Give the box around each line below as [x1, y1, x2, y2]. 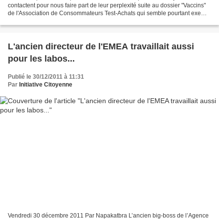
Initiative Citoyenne [19, 81, 72, 88]
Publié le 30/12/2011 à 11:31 [8, 73, 84, 81]
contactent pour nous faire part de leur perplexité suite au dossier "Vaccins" [8, 2, 206, 9]
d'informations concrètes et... [8, 18, 83, 25]
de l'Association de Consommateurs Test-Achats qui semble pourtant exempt [8, 10, 211, 17]
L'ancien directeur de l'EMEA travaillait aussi [8, 42, 194, 52]
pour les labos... [8, 54, 75, 64]
